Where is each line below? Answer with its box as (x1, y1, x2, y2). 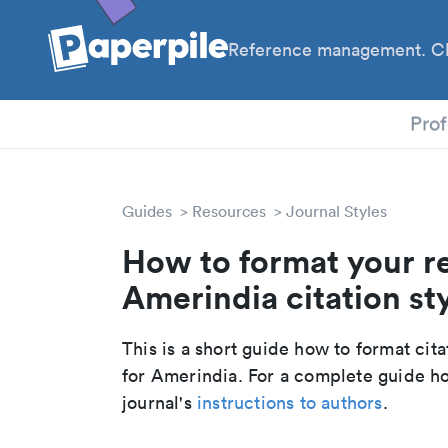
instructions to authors (197, 391, 383, 414)
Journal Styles (286, 201, 387, 221)
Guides (122, 201, 172, 221)
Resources (192, 201, 266, 221)
